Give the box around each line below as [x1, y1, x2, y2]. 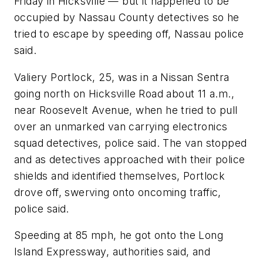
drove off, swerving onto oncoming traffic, [14, 186, 221, 198]
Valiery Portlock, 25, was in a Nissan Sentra [14, 70, 230, 83]
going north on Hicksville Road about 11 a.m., [14, 87, 234, 100]
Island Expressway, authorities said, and [14, 245, 210, 258]
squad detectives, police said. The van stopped [14, 136, 247, 149]
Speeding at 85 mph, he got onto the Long [14, 229, 223, 242]
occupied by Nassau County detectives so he [14, 11, 240, 23]
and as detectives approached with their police [14, 153, 245, 166]
